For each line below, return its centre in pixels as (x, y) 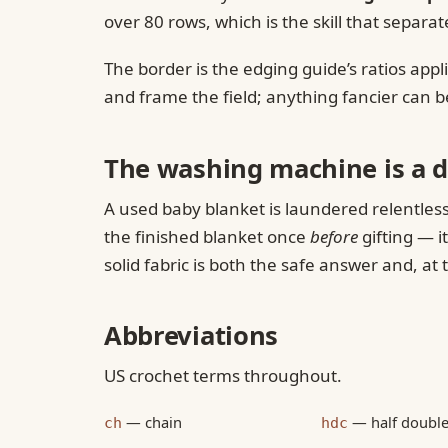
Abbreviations (191, 336)
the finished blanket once (207, 236)
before (334, 236)
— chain (152, 421)
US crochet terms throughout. (223, 376)
